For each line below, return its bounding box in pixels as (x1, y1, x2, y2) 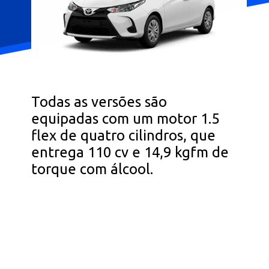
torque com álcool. (31, 161, 154, 178)
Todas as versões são (31, 94, 168, 110)
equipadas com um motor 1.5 (31, 110, 220, 127)
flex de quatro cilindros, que (31, 127, 216, 144)
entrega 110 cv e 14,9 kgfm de (31, 144, 229, 161)
